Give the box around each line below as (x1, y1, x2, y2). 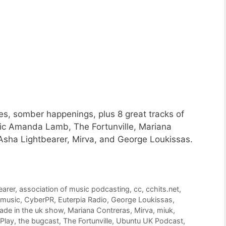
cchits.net (146, 185, 180, 194)
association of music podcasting (19, 185, 130, 194)
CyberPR (24, 195, 54, 204)
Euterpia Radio (58, 195, 107, 204)
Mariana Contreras (68, 206, 130, 215)
